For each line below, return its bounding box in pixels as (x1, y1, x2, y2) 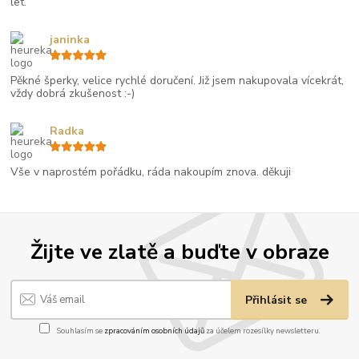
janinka (49, 31, 90, 47)
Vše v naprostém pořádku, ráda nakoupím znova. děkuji (10, 163, 292, 179)
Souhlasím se (54, 325, 104, 337)
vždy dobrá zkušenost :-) (10, 85, 135, 101)
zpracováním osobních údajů (103, 325, 204, 337)
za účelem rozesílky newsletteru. (204, 325, 321, 337)
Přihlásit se (245, 292, 311, 309)
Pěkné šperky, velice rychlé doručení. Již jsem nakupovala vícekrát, (10, 72, 345, 88)
